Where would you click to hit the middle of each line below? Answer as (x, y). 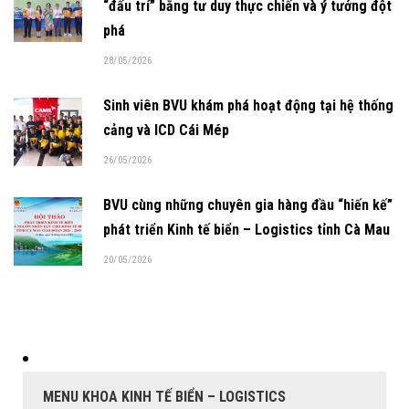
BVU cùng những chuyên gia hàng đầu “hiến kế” (248, 204)
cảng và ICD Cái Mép (166, 130)
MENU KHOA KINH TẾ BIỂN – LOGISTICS (164, 396)
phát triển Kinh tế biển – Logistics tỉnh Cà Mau (246, 229)
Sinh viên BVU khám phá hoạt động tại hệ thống (248, 105)
